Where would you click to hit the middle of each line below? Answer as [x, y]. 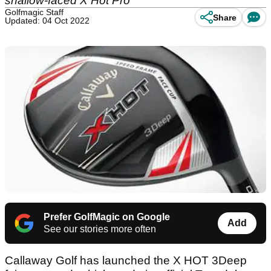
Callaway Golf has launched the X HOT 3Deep [126, 261]
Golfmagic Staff [34, 12]
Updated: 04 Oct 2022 [47, 21]
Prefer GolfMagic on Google [107, 217]
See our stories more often [100, 229]
